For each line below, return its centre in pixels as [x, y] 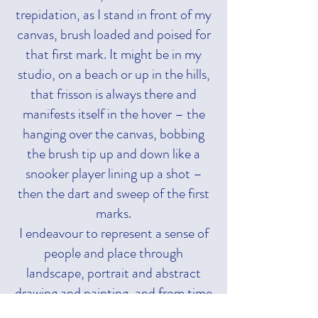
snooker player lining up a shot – [114, 173]
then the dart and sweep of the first [114, 193]
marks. [114, 213]
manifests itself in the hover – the [114, 114]
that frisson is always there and [114, 94]
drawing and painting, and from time [114, 292]
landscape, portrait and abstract [114, 273]
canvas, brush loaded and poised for [114, 34]
